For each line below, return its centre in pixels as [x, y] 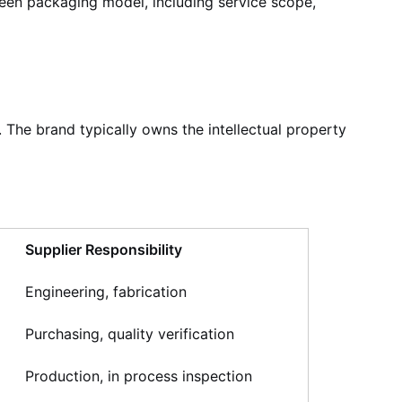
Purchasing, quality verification [130, 334]
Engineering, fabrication [106, 292]
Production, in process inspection [139, 376]
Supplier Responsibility [104, 249]
